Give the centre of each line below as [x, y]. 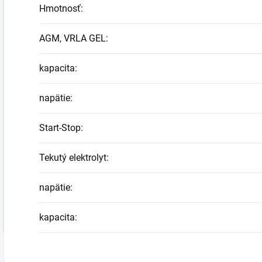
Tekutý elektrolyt [73, 158]
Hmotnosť [60, 9]
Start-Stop [60, 128]
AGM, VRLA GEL [73, 39]
